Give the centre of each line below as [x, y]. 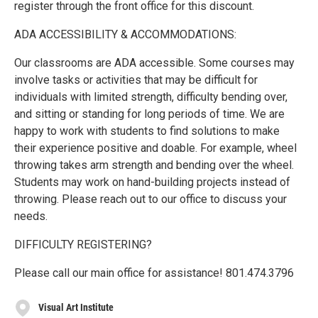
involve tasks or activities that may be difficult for [136, 79]
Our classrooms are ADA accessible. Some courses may [154, 62]
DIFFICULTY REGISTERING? [83, 244]
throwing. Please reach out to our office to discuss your [150, 199]
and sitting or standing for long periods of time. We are [149, 114]
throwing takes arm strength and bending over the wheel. [154, 165]
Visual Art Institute [76, 308]
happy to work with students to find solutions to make [147, 131]
